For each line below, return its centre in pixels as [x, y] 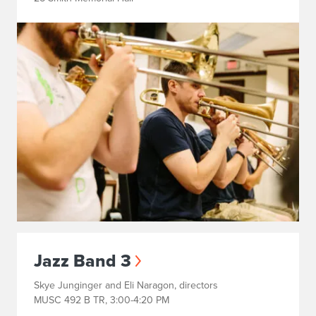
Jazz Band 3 [83, 261]
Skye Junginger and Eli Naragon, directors [126, 285]
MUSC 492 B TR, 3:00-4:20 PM [102, 300]
